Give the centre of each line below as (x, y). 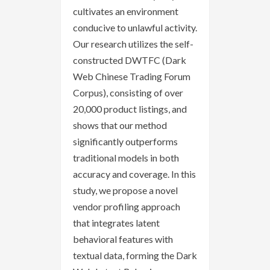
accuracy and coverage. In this (134, 174)
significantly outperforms (125, 141)
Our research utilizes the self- (133, 43)
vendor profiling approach (127, 206)
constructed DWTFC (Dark (130, 60)
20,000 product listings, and (130, 108)
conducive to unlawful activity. (135, 27)
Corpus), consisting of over (128, 92)
